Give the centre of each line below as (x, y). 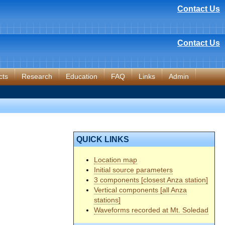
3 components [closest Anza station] (151, 180)
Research (37, 76)
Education (82, 76)
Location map (116, 160)
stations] (107, 200)
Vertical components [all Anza (140, 190)
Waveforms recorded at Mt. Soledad (151, 210)
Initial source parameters (133, 170)
